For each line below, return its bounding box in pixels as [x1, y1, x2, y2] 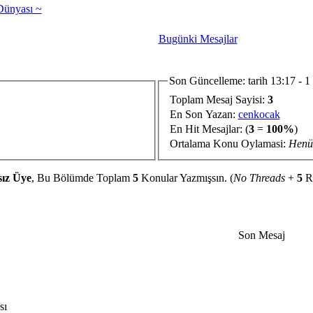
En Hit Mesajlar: [169, 122, 245, 135]
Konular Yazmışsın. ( [138, 172, 233, 184]
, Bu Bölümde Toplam [31, 172, 133, 184]
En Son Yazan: [169, 108, 238, 120]
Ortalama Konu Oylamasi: [169, 137, 289, 150]
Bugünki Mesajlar [158, 33, 238, 45]
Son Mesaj [238, 229, 285, 241]
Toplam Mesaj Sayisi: [169, 93, 268, 105]
